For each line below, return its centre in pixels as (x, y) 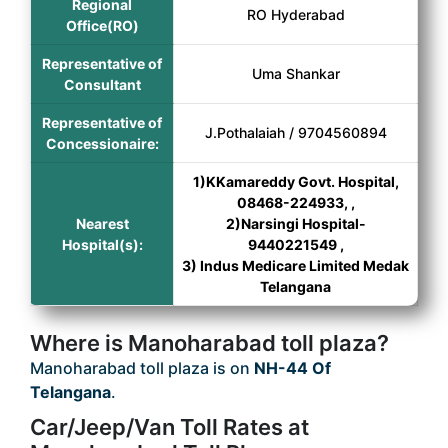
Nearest (102, 223)
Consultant (102, 84)
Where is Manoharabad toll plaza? (209, 343)
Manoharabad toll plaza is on (142, 368)
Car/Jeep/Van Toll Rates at (169, 427)
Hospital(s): (102, 244)
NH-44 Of (292, 368)
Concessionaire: (102, 143)
